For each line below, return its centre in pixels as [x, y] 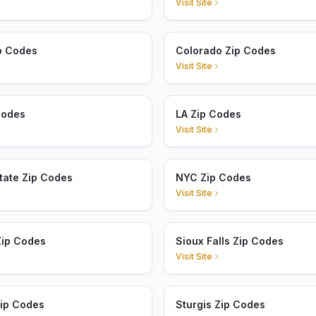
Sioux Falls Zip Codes [230, 241]
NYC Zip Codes [213, 177]
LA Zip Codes [208, 114]
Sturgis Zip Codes [220, 304]
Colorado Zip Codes [226, 50]
